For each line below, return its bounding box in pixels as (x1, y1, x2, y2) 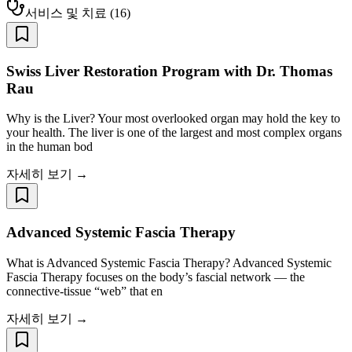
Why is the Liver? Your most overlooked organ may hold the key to (6, 112, 340, 126)
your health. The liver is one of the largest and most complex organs (6, 126, 342, 140)
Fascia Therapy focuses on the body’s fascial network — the (6, 269, 305, 284)
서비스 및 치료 (25, 5, 107, 20)
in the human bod (6, 140, 93, 154)
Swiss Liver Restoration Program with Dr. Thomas (6, 62, 332, 79)
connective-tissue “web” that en (6, 284, 163, 298)
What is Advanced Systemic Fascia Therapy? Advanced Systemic (6, 255, 332, 269)
